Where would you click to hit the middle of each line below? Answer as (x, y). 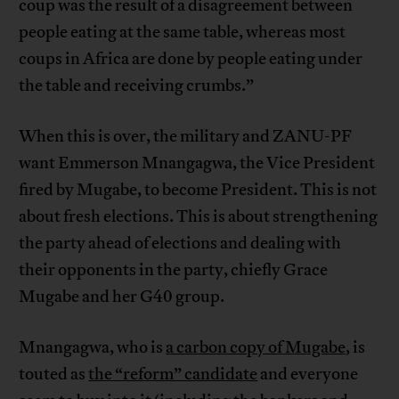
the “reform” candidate (173, 375)
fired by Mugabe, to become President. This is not (198, 190)
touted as (54, 375)
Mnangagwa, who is (93, 348)
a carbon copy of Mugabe (256, 348)
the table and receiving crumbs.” (137, 86)
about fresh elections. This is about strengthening (199, 217)
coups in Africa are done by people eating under (191, 59)
